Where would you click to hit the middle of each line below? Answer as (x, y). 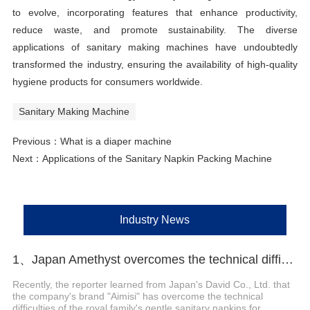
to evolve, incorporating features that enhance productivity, (155, 13)
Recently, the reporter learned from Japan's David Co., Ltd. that (151, 284)
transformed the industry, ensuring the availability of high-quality (155, 65)
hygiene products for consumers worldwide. (107, 82)
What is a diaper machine (116, 142)
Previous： (36, 142)
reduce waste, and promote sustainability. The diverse (155, 30)
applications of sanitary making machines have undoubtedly (155, 47)
